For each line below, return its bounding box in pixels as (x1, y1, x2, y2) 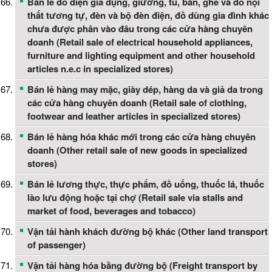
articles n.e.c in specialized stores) (27, 62, 173, 76)
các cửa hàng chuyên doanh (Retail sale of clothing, (27, 96, 246, 110)
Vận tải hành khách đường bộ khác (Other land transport (27, 225, 268, 239)
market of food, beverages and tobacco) (27, 204, 195, 218)
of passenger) (27, 238, 86, 252)
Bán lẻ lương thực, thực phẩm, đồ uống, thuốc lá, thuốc (27, 177, 264, 191)
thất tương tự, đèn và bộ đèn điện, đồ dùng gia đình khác (27, 8, 269, 22)
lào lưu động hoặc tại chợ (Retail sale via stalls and (27, 191, 243, 205)
